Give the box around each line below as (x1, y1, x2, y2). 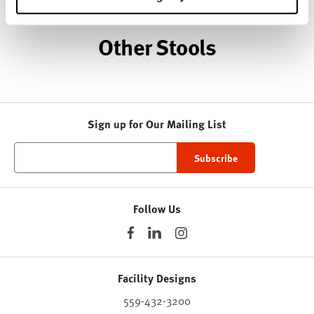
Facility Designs (118, 270, 196, 287)
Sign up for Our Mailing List (88, 116, 226, 132)
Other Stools (98, 30, 216, 63)
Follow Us (133, 200, 181, 217)
